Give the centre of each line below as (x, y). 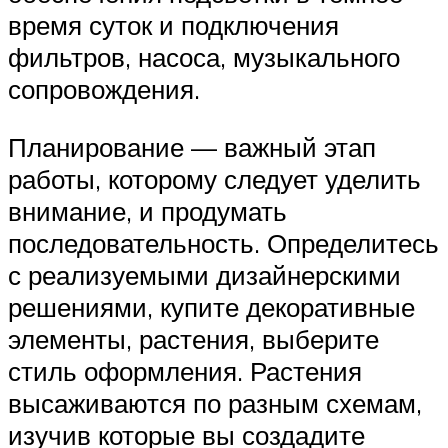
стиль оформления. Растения (185, 370)
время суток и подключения (173, 25)
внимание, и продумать (147, 210)
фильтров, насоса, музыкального (204, 57)
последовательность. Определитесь (223, 242)
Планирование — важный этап (192, 146)
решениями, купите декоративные (211, 306)
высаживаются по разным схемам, (215, 402)
